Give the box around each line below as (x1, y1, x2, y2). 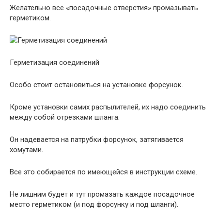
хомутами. (10, 145, 43, 154)
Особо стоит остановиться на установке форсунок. (10, 80, 183, 89)
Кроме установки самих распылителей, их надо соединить (10, 103, 206, 111)
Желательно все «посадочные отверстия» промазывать (10, 3, 198, 12)
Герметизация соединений (10, 58, 99, 67)
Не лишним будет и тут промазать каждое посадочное (10, 190, 195, 199)
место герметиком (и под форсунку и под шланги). (10, 200, 178, 209)
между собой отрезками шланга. (10, 113, 120, 122)
